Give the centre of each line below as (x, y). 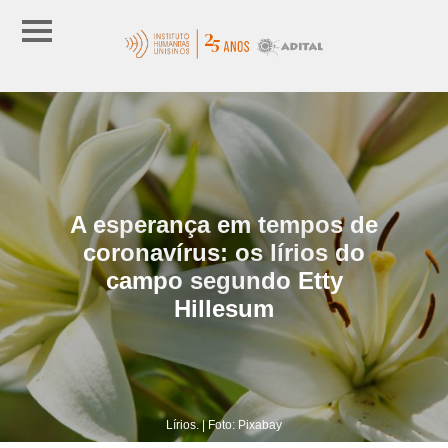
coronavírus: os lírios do (224, 252)
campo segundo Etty (224, 280)
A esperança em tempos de (224, 224)
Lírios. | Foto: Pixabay (224, 424)
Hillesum (224, 308)
